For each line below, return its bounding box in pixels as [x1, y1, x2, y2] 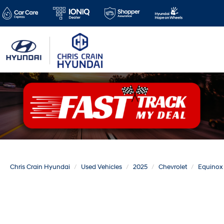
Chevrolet [158, 163, 187, 171]
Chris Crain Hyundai [10, 163, 70, 171]
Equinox [198, 163, 223, 171]
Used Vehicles [81, 163, 122, 171]
